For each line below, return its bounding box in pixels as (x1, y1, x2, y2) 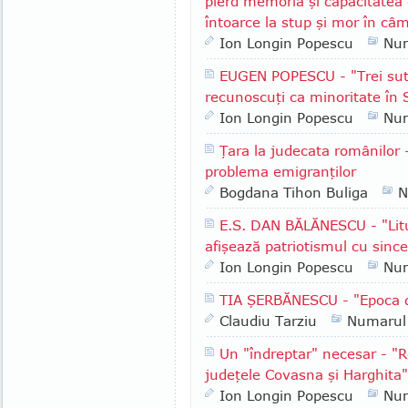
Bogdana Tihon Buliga (219, 184, 368, 200)
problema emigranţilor (205, 163, 356, 179)
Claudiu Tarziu (219, 312, 317, 329)
